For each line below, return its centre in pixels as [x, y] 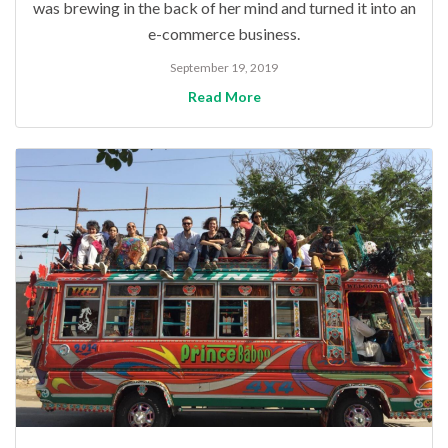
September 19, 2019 [224, 68]
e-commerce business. [224, 34]
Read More [224, 97]
